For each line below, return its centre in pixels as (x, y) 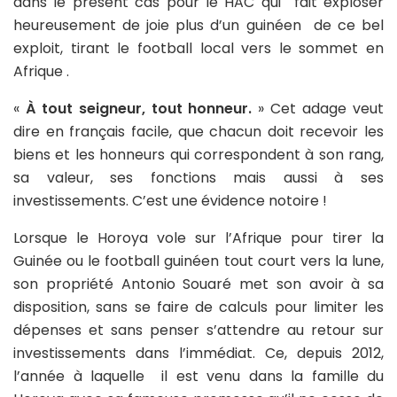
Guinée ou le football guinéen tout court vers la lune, (198, 261)
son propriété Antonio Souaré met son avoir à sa (198, 284)
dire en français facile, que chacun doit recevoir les (198, 132)
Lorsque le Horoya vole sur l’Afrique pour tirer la (198, 238)
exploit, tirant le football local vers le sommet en (198, 49)
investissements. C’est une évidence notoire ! (170, 201)
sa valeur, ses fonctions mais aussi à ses (198, 178)
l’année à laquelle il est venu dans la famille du (198, 377)
